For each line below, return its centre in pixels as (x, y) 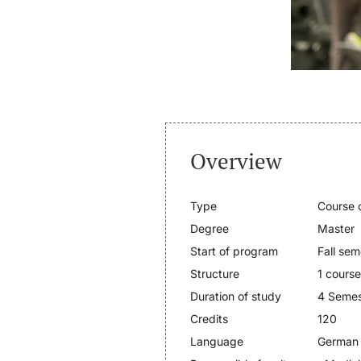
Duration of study (236, 297)
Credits (210, 319)
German (338, 342)
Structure (215, 274)
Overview (237, 161)
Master (336, 229)
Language (217, 342)
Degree (210, 229)
